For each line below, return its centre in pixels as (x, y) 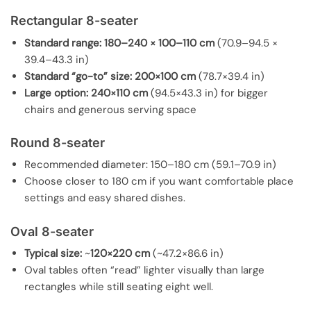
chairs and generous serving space (110, 109)
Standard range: (63, 43)
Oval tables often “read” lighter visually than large (144, 270)
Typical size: (53, 254)
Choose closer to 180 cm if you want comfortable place (159, 182)
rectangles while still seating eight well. (119, 287)
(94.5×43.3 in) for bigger (208, 93)
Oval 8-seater (52, 231)
